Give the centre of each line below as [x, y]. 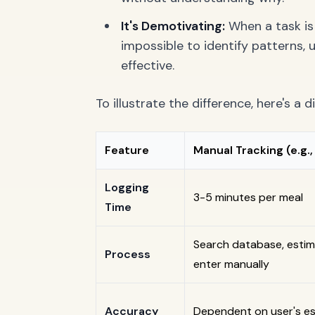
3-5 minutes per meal [248, 197]
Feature [127, 150]
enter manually [231, 264]
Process [128, 254]
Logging [127, 187]
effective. [148, 65]
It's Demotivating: [173, 26]
